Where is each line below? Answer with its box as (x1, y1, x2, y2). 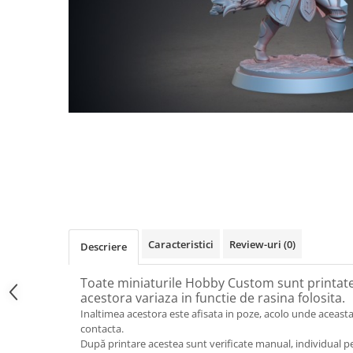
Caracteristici (148, 237, 214, 252)
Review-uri (229, 237, 284, 252)
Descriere (80, 240, 127, 255)
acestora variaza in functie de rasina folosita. (80, 289, 345, 307)
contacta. (80, 321, 124, 336)
